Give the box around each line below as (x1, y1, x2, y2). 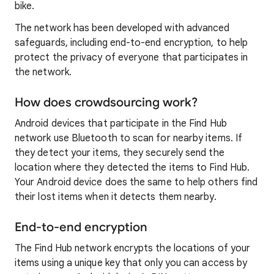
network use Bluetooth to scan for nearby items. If (15, 132, 242, 144)
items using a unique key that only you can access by (15, 257, 248, 269)
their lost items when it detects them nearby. (15, 191, 217, 203)
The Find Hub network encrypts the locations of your (15, 242, 251, 254)
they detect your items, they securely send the (15, 147, 224, 159)
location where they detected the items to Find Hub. (15, 161, 250, 174)
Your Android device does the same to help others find (15, 176, 258, 188)
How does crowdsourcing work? (15, 95, 198, 110)
